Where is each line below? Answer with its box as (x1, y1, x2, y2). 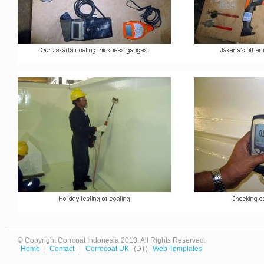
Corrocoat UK (85, 245, 129, 253)
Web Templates (153, 245, 202, 253)
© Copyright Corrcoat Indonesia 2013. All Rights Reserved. (18, 236, 206, 245)
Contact (49, 245, 74, 253)
